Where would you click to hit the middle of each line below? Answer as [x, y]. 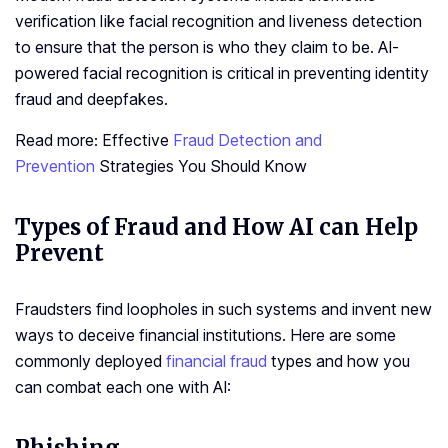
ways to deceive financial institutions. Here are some [205, 335]
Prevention [55, 166]
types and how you [338, 361]
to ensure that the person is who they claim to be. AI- [207, 47]
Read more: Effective [94, 140]
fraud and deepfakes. [91, 99]
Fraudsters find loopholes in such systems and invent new [223, 309]
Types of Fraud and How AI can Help [216, 227]
